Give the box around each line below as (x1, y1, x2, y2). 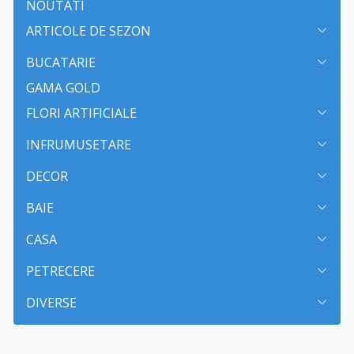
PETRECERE (26, 262, 95, 280)
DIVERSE (26, 293, 77, 311)
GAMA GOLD (26, 78, 100, 96)
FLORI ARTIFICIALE (26, 104, 137, 122)
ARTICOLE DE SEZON (26, 21, 151, 40)
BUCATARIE (26, 53, 96, 71)
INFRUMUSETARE (26, 135, 131, 153)
